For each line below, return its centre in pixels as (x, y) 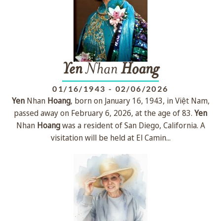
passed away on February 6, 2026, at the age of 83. (104, 113)
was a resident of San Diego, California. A (132, 125)
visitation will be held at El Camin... (110, 138)
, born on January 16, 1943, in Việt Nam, (140, 101)
